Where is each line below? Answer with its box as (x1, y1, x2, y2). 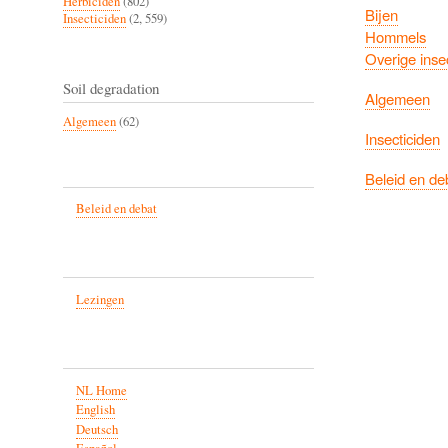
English (75, 401, 115, 419)
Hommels (364, 26, 426, 48)
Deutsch (75, 420, 118, 438)
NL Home (75, 381, 127, 399)
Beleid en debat (75, 200, 157, 218)
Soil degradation (63, 77, 159, 98)
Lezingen (75, 291, 124, 309)
